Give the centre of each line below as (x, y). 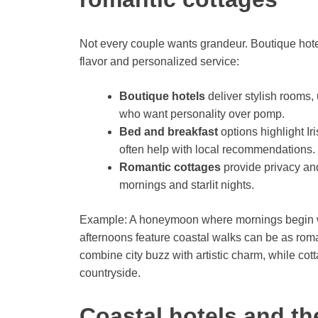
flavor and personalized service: (159, 61)
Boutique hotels (162, 96)
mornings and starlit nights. (187, 185)
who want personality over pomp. (202, 114)
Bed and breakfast (169, 131)
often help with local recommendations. (217, 149)
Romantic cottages (170, 167)
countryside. (110, 273)
